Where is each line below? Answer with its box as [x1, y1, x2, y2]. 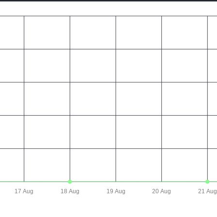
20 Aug [152, 188, 171, 195]
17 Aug [14, 188, 33, 195]
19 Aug [106, 188, 125, 195]
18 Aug [60, 188, 79, 195]
